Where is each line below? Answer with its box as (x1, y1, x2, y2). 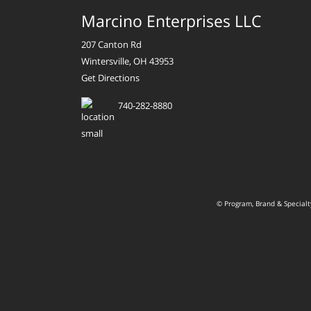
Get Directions (81, 71, 140, 84)
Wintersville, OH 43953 (81, 54, 174, 67)
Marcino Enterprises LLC (81, 9, 262, 32)
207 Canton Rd (81, 37, 142, 51)
